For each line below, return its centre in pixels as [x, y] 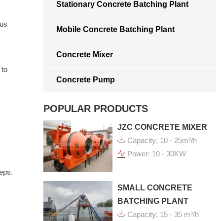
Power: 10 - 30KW [157, 154]
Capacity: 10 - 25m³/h [162, 141]
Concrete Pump [86, 80]
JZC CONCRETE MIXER [162, 127]
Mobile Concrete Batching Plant [115, 30]
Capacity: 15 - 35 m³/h [163, 214]
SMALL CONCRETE [155, 187]
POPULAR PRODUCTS [96, 109]
